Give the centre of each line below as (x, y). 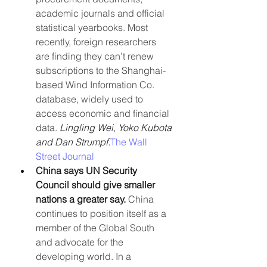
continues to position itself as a (102, 213)
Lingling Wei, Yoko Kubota (117, 127)
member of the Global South (96, 227)
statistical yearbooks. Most (93, 27)
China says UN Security (88, 170)
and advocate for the (81, 242)
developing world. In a (85, 256)
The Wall (130, 142)
